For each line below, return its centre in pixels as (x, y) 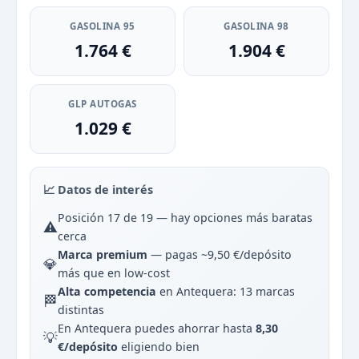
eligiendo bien (159, 347)
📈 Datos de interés (98, 190)
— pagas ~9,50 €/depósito (220, 254)
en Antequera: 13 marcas (226, 291)
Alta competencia (107, 291)
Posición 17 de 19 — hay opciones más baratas (185, 218)
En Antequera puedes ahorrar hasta (157, 328)
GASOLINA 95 (103, 26)
